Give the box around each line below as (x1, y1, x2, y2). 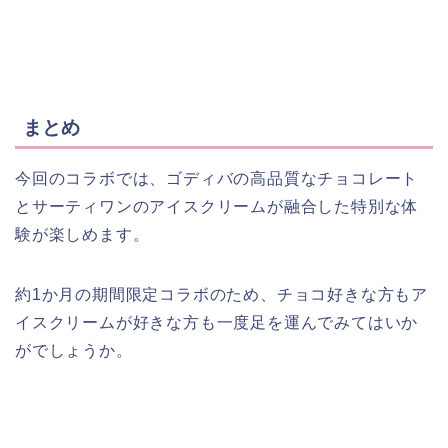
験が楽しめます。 (15, 225, 150, 243)
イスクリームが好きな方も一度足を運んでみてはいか (15, 313, 419, 331)
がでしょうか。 (15, 341, 133, 359)
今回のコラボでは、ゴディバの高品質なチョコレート (15, 169, 419, 187)
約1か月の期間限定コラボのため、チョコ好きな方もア (15, 285, 428, 303)
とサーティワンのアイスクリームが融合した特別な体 (15, 197, 419, 215)
